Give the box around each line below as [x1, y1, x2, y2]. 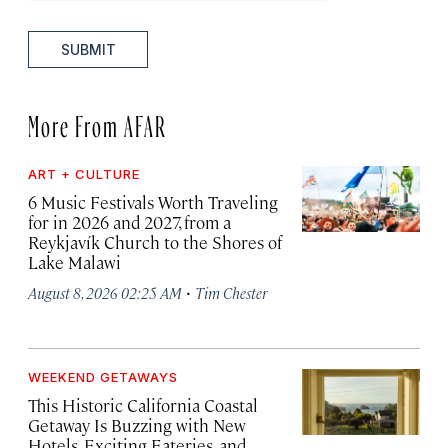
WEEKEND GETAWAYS [28, 369, 178, 386]
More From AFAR [28, 114, 167, 131]
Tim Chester [195, 283, 267, 303]
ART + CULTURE [28, 166, 140, 183]
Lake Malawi [28, 251, 121, 274]
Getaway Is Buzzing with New [28, 414, 246, 437]
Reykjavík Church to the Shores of [28, 231, 282, 254]
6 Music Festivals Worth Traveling [28, 191, 278, 214]
